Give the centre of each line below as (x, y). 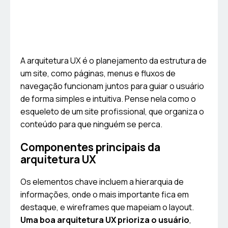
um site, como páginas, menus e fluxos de (98, 74)
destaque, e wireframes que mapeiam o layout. (107, 207)
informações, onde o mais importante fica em (105, 195)
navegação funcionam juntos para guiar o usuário (112, 86)
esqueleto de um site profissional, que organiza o (112, 112)
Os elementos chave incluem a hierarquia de (102, 182)
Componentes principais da (90, 147)
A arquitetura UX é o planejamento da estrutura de (113, 61)
